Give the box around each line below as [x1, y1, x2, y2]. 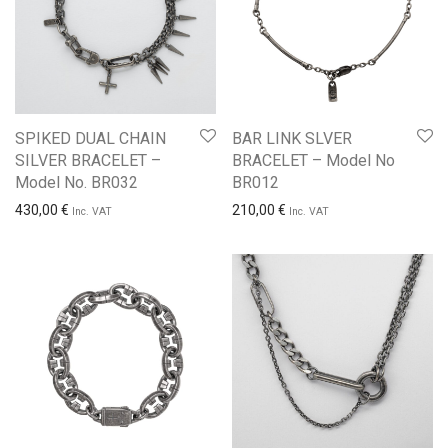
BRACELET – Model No [232, 150, 395, 170]
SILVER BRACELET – [15, 150, 161, 170]
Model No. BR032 [15, 172, 138, 192]
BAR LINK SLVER [232, 128, 352, 148]
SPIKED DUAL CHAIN [15, 128, 166, 148]
